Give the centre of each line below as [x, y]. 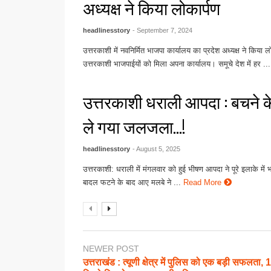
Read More [204, 183]
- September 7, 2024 [163, 31]
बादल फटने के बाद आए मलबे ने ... [132, 183]
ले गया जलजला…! [138, 126]
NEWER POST [111, 249]
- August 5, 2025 [157, 149]
